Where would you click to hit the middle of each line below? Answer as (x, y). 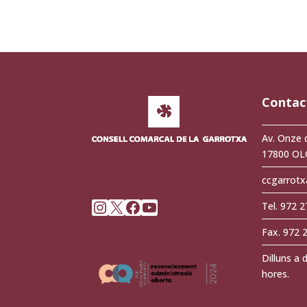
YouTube (175, 206)
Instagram (131, 206)
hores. (275, 274)
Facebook (161, 206)
